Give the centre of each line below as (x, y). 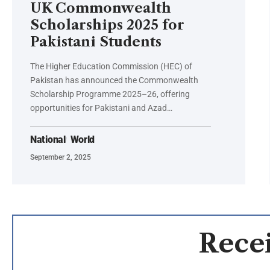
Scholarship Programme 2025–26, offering (110, 94)
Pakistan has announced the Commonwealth (114, 80)
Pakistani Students (96, 42)
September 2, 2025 (61, 158)
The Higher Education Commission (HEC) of (111, 67)
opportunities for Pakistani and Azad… (101, 108)
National (48, 140)
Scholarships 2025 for (107, 25)
